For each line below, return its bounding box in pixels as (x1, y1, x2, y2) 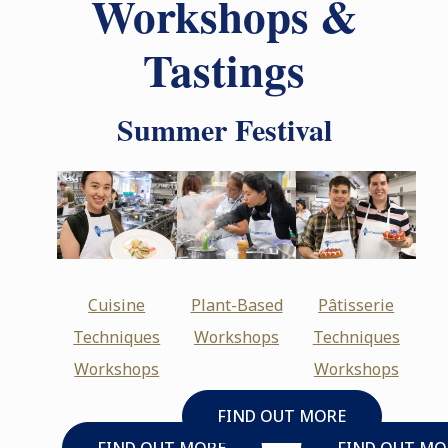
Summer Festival (116, 107, 332, 151)
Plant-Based (190, 294, 283, 317)
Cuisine (88, 294, 146, 317)
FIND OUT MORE (217, 405, 347, 428)
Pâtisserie (318, 294, 395, 317)
